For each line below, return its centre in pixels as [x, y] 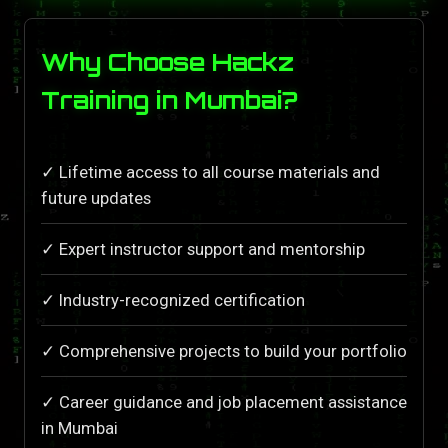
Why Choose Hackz [167, 61]
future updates [96, 198]
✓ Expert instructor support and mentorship [203, 249]
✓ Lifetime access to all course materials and [210, 172]
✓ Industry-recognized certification [173, 300]
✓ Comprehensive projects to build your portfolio [224, 351]
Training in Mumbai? [169, 99]
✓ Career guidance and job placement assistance [224, 402]
